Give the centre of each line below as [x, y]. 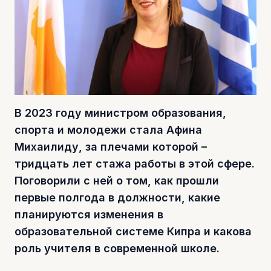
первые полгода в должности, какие [117, 197]
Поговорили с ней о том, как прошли [117, 180]
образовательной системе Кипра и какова [133, 231]
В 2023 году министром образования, [120, 113]
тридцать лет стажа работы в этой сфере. [135, 163]
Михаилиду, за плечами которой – [111, 146]
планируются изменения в [89, 214]
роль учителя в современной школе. [117, 248]
